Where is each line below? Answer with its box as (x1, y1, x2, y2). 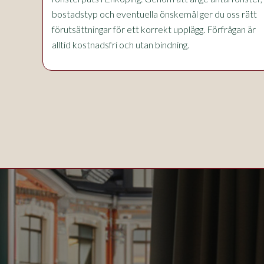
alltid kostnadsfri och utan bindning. (52, 39, 189, 50)
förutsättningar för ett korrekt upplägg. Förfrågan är (52, 24, 256, 35)
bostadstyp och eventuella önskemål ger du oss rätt (52, 8, 257, 19)
